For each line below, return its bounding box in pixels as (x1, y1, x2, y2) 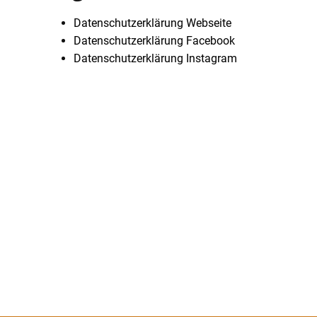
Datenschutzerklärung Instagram (74, 52, 237, 65)
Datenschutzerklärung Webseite (74, 16, 231, 30)
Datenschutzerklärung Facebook (74, 34, 235, 47)
